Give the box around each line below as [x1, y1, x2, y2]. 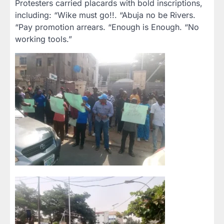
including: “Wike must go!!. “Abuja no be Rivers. [15, 10, 195, 20]
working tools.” [15, 34, 72, 44]
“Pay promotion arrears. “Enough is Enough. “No [15, 22, 199, 32]
